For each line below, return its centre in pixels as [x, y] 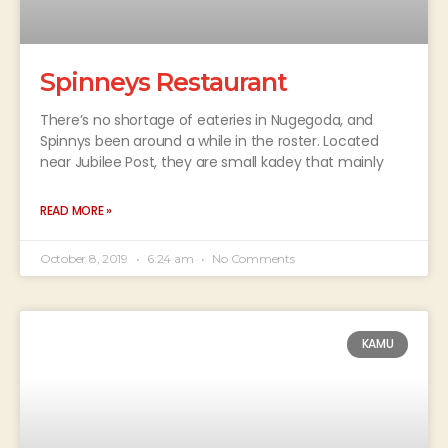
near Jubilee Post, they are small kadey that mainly [212, 162]
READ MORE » [76, 211]
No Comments [252, 259]
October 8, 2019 [85, 259]
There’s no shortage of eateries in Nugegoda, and [207, 120]
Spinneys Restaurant [164, 82]
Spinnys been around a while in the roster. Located [209, 141]
